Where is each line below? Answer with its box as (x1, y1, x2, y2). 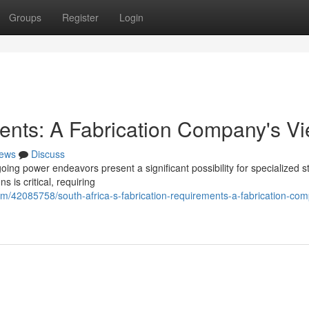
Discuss (31, 147, 65, 161)
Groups (9, 10, 41, 24)
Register (62, 10, 99, 24)
